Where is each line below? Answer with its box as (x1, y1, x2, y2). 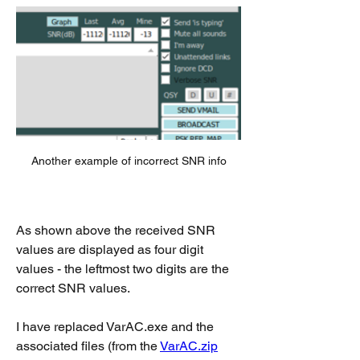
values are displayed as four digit (16, 241, 203, 257)
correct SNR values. (16, 280, 130, 296)
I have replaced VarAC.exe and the (16, 318, 214, 334)
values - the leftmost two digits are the (16, 260, 229, 276)
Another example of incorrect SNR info (31, 153, 227, 167)
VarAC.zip (160, 337, 218, 354)
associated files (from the (16, 337, 160, 354)
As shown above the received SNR (16, 222, 215, 238)
